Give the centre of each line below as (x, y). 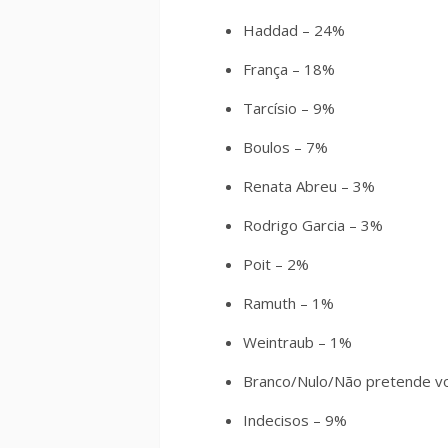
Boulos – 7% (285, 147)
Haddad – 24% (294, 30)
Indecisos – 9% (295, 420)
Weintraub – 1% (297, 342)
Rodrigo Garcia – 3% (313, 225)
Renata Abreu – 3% (309, 186)
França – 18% (289, 69)
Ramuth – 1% (288, 303)
